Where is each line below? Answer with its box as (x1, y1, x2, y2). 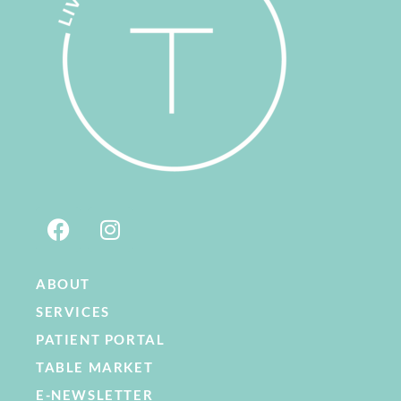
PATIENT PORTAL (36, 331, 166, 347)
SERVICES (36, 303, 110, 320)
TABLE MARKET (36, 359, 154, 375)
